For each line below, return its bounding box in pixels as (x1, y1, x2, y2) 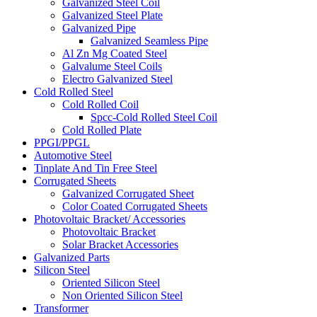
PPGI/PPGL (34, 136, 90, 149)
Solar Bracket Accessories (62, 238, 178, 250)
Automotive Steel (34, 149, 112, 161)
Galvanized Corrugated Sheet (62, 187, 194, 200)
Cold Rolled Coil (62, 98, 139, 110)
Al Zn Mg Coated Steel (62, 47, 167, 59)
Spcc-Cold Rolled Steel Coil (91, 110, 217, 123)
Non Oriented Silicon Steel (62, 289, 183, 301)
